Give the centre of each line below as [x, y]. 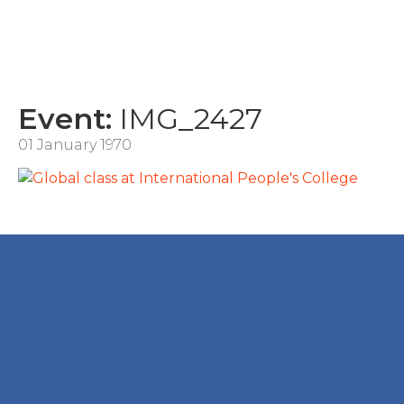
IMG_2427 [187, 119]
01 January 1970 [75, 145]
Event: [65, 119]
